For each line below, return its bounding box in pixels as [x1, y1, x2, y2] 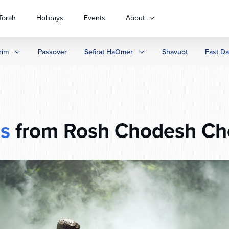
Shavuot [162, 47, 188, 57]
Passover [38, 47, 67, 57]
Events [84, 13, 105, 23]
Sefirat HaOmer [84, 47, 133, 57]
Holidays [36, 13, 63, 23]
